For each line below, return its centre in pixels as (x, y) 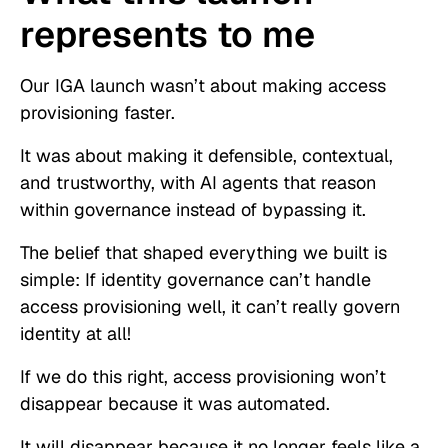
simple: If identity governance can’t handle (195, 280)
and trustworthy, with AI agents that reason (198, 183)
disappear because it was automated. (175, 404)
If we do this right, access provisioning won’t (203, 377)
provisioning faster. (97, 113)
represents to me (167, 35)
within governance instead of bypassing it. (193, 210)
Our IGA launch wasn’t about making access (203, 86)
